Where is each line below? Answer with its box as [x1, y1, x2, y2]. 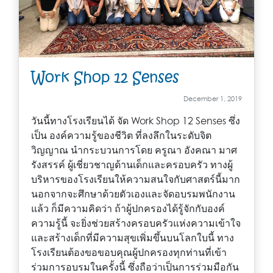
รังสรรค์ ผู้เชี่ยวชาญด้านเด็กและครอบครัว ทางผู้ [31, 158, 233, 171]
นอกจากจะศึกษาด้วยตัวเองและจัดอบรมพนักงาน [31, 187, 235, 200]
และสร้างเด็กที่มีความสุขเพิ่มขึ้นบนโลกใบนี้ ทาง [31, 231, 234, 244]
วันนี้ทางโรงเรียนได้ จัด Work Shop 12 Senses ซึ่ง [31, 114, 240, 127]
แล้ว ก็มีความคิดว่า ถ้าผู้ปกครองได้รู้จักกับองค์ [31, 202, 225, 214]
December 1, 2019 [183, 94, 242, 103]
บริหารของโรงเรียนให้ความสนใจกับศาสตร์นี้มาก [31, 172, 240, 185]
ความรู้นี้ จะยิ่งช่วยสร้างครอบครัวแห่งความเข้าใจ [31, 216, 241, 229]
